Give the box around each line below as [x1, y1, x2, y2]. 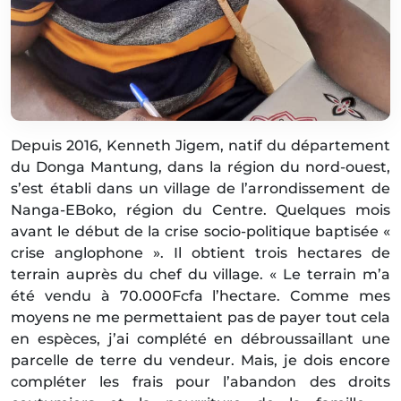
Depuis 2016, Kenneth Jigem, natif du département [11, 137, 390, 155]
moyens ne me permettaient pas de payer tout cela [11, 309, 390, 327]
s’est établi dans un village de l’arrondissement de [11, 180, 390, 198]
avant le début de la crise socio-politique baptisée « [11, 223, 390, 241]
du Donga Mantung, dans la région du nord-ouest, [11, 158, 390, 176]
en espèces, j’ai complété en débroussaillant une [11, 330, 390, 348]
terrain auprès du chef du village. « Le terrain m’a [11, 266, 390, 284]
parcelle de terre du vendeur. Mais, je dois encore [11, 352, 390, 370]
